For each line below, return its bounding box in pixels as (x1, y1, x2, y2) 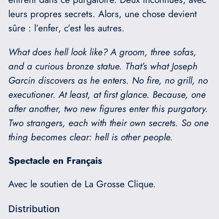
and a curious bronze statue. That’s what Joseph (8, 59, 197, 73)
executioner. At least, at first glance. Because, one (8, 87, 206, 101)
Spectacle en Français (8, 153, 102, 167)
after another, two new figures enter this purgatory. (8, 101, 208, 115)
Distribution (8, 203, 60, 215)
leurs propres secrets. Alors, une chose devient (8, 7, 197, 21)
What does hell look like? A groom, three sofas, (8, 44, 197, 59)
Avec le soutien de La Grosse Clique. (8, 176, 156, 191)
